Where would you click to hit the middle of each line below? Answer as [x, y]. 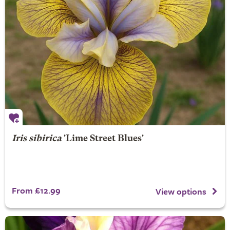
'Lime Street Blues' [102, 139]
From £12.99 [36, 190]
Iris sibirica [36, 139]
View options [181, 191]
